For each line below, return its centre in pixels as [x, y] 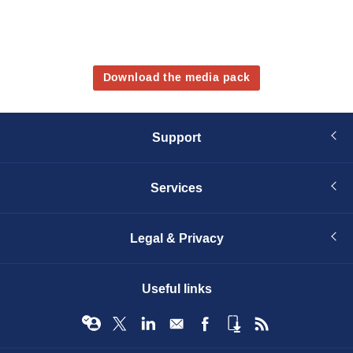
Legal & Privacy [176, 239]
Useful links [176, 289]
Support [176, 138]
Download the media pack [176, 77]
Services [176, 188]
